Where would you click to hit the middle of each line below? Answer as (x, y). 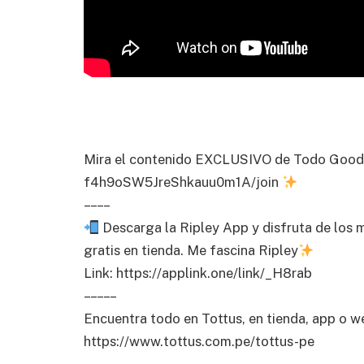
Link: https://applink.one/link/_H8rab (198, 273)
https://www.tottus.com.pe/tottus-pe (199, 341)
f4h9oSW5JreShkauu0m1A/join (183, 182)
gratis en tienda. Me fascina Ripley (191, 250)
